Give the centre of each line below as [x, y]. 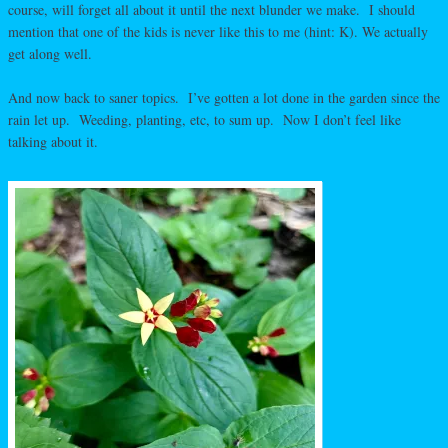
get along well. [50, 53]
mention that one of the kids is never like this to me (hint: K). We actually [218, 31]
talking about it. [53, 141]
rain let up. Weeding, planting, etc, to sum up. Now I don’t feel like [204, 119]
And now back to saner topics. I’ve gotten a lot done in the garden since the [224, 97]
